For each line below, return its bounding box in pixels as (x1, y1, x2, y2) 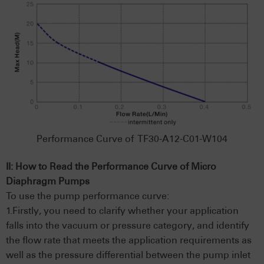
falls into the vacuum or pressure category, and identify (6, 219, 249, 231)
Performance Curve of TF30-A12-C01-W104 (37, 133, 227, 144)
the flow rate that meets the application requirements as (6, 234, 252, 246)
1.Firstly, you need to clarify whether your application (6, 204, 239, 216)
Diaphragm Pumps (6, 175, 90, 187)
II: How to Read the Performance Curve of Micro (6, 160, 216, 172)
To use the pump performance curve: (6, 190, 169, 202)
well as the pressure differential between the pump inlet (6, 249, 250, 260)
